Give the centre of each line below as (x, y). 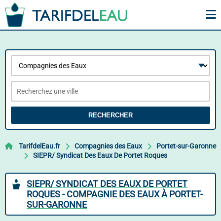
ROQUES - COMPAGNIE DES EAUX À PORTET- (115, 194)
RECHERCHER (110, 115)
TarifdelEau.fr (39, 146)
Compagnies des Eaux (108, 146)
